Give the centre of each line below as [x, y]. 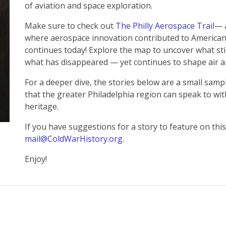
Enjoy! [36, 159]
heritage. [42, 106]
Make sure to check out [70, 26]
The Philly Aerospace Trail [165, 26]
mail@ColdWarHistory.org [74, 139]
